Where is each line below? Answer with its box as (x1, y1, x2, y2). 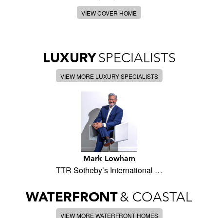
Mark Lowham (83, 154, 135, 163)
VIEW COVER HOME (81, 9, 137, 17)
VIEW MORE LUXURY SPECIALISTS (60, 72, 158, 80)
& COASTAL (120, 189, 192, 205)
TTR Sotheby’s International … (55, 164, 163, 176)
